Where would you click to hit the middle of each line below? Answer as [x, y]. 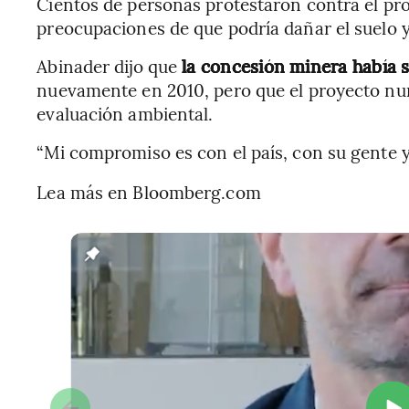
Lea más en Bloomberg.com [149, 192]
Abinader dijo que [110, 66]
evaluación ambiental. [125, 113]
